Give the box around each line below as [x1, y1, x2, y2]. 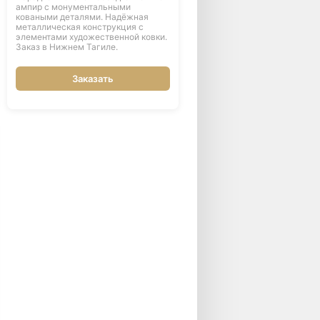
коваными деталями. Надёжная [15, 11, 149, 22]
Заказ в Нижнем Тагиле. [15, 41, 118, 52]
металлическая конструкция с [15, 21, 144, 32]
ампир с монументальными [15, 1, 131, 12]
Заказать [71, 73, 114, 84]
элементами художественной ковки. [15, 31, 167, 42]
